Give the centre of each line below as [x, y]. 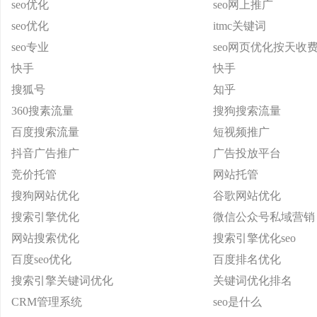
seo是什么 [237, 302]
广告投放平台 [247, 153]
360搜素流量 [42, 111]
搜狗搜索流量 [247, 111]
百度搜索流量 [45, 132]
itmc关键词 [240, 26]
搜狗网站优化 [45, 196]
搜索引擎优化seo [254, 238]
